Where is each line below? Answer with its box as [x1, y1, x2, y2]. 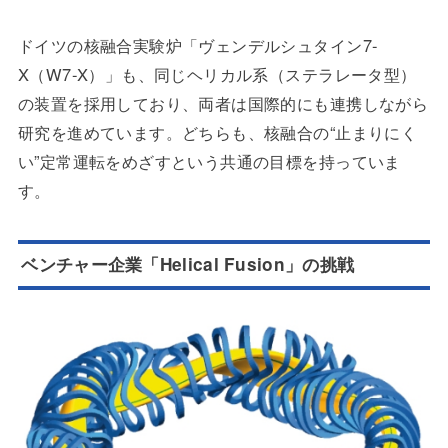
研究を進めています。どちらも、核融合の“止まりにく [17, 120, 418, 145]
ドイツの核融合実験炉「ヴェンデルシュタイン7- [17, 33, 378, 58]
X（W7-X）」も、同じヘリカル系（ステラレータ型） [17, 62, 417, 87]
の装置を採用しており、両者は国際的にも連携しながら [17, 91, 429, 116]
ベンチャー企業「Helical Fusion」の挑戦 [21, 252, 355, 277]
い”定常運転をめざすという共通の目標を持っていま [17, 149, 401, 174]
